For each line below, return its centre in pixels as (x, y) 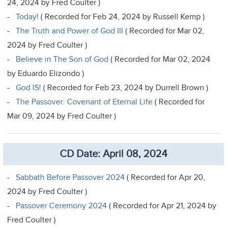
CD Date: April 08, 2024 (113, 154)
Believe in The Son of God (62, 59)
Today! (27, 16)
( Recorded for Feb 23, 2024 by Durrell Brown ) (125, 87)
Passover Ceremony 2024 (62, 205)
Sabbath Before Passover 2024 (70, 177)
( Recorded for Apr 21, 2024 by (162, 205)
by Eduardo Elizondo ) (46, 73)
